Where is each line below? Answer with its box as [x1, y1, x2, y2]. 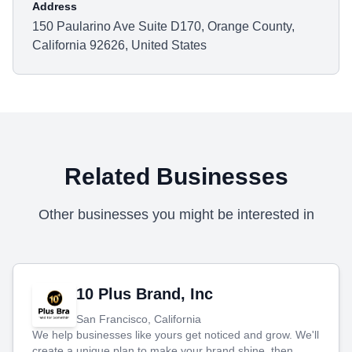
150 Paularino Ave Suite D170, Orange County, [32, 20, 295, 33]
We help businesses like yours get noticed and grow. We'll [32, 328, 319, 341]
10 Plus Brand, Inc [76, 285, 213, 302]
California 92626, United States [32, 38, 207, 52]
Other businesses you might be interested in [38, 207, 314, 222]
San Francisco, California [76, 313, 201, 325]
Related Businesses [64, 163, 288, 189]
